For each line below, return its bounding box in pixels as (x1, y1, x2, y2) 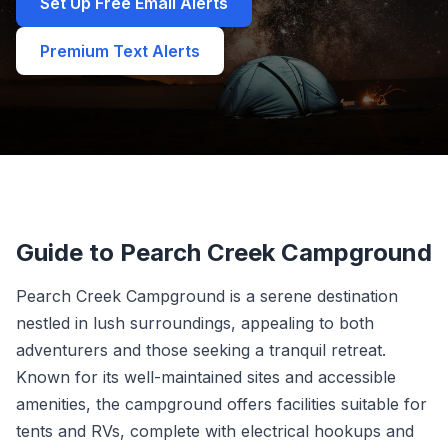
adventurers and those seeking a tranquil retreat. (16, 340, 386, 360)
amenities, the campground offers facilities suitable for (16, 394, 427, 414)
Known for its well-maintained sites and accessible (16, 367, 396, 387)
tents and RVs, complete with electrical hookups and (16, 421, 414, 441)
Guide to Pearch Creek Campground (16, 238, 432, 267)
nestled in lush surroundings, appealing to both (16, 313, 374, 333)
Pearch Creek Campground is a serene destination (16, 286, 398, 306)
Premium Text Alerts (40, 41, 200, 61)
